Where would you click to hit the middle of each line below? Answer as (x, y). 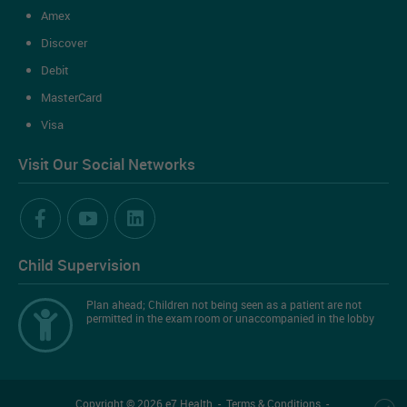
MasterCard (71, 97)
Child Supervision (79, 264)
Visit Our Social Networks (107, 164)
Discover (64, 42)
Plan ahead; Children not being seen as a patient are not (224, 304)
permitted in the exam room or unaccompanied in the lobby (230, 318)
